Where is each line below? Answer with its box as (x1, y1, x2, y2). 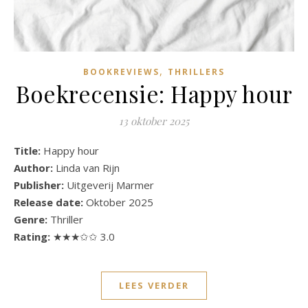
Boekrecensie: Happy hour (16, 78, 292, 109)
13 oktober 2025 (119, 113, 189, 128)
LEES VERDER (119, 278, 189, 291)
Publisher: (14, 177, 67, 192)
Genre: (14, 212, 47, 226)
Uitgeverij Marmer (67, 177, 154, 192)
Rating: (14, 229, 53, 243)
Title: (21, 143, 43, 157)
